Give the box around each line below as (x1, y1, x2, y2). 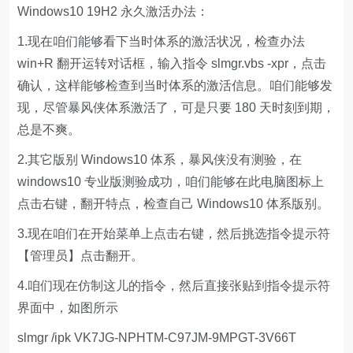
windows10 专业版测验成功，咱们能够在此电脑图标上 (17, 174, 325, 188)
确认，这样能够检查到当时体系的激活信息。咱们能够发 (17, 78, 333, 92)
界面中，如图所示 (17, 300, 119, 314)
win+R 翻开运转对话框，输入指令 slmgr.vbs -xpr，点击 (17, 56, 327, 70)
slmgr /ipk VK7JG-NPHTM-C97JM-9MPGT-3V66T (17, 330, 297, 344)
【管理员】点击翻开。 (17, 248, 144, 262)
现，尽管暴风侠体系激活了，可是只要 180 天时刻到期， (17, 100, 336, 114)
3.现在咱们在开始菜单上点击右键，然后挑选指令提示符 (17, 226, 331, 240)
